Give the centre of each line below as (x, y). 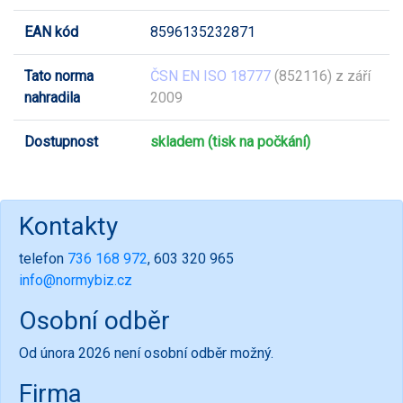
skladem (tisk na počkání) (230, 141)
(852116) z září (321, 76)
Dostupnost (61, 141)
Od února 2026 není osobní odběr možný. (146, 353)
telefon (43, 258)
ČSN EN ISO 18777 (210, 76)
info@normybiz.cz (76, 280)
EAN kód (51, 31)
